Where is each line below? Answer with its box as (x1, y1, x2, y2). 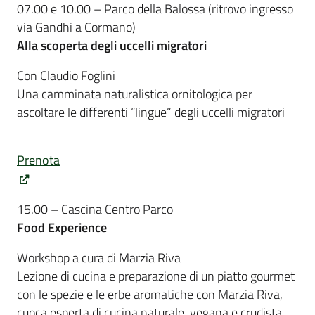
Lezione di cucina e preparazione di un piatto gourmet (17, 266, 295, 286)
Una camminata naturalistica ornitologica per (17, 84, 252, 103)
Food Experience (17, 218, 107, 238)
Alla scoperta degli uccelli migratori (17, 35, 207, 55)
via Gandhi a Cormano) (17, 17, 139, 37)
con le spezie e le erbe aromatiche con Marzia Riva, (17, 285, 283, 304)
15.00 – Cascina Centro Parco (17, 200, 173, 219)
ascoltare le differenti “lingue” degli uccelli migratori (17, 102, 285, 122)
